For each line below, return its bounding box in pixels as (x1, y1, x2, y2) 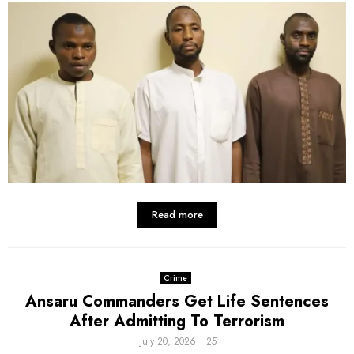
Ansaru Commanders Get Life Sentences (25, 289, 329, 313)
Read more (151, 206, 203, 222)
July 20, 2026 (140, 333, 196, 348)
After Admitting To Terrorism (70, 309, 284, 333)
